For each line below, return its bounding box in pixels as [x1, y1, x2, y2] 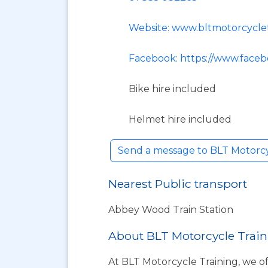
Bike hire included [129, 83, 216, 95]
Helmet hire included [129, 114, 232, 125]
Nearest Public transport [108, 176, 247, 191]
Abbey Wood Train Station [108, 204, 233, 215]
